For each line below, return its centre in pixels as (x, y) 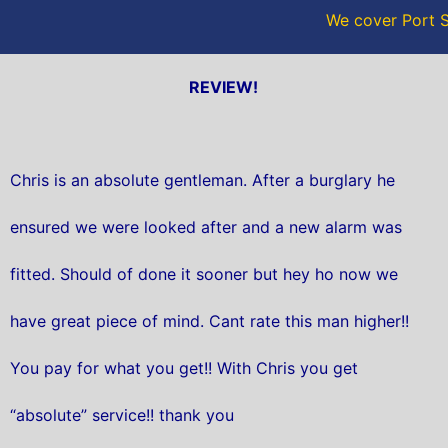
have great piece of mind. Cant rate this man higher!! (209, 321)
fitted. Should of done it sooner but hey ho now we (204, 274)
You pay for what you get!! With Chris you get (184, 368)
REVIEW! (224, 86)
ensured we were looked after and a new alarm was (206, 227)
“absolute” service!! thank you (122, 415)
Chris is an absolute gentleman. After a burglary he (202, 180)
